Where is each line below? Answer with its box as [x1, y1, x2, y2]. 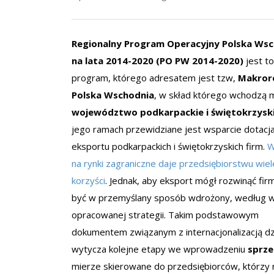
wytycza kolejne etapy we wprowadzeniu [72, 243, 248, 255]
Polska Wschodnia [72, 89, 154, 101]
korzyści [72, 174, 105, 187]
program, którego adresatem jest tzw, [72, 72, 238, 84]
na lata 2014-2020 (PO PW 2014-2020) [72, 54, 243, 67]
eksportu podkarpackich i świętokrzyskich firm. [72, 140, 267, 152]
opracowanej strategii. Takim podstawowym [72, 209, 259, 221]
